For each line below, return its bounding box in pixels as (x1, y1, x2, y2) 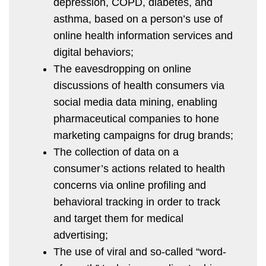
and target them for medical (53, 212, 183, 224)
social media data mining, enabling (53, 96, 217, 108)
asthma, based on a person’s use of (53, 12, 223, 25)
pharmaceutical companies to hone (53, 112, 219, 125)
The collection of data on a (53, 145, 179, 158)
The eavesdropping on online (53, 62, 191, 75)
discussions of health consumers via (53, 79, 224, 91)
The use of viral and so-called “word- (53, 245, 226, 258)
